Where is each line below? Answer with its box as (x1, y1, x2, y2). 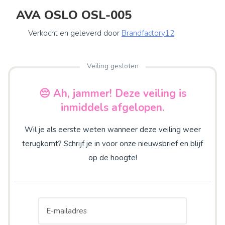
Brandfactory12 (122, 28, 174, 38)
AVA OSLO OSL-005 (16, 7, 132, 23)
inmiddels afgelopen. (60, 100, 165, 115)
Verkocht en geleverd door (28, 28, 122, 38)
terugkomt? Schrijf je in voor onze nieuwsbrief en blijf (22, 138, 203, 149)
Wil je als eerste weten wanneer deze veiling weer (24, 124, 201, 135)
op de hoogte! (88, 152, 137, 163)
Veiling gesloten (86, 61, 139, 71)
